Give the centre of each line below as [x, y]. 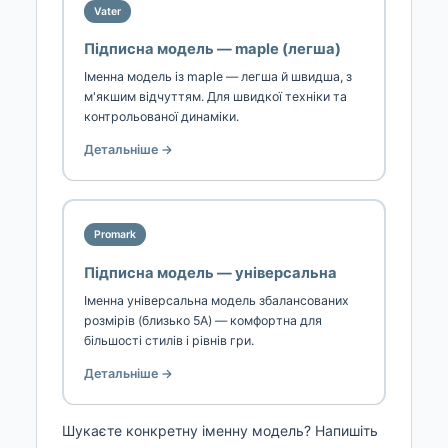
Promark [115, 235]
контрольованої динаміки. [161, 117]
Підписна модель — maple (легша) [212, 49]
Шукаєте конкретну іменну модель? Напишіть [220, 431]
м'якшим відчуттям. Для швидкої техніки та [215, 97]
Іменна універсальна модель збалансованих [216, 301]
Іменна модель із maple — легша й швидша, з [218, 77]
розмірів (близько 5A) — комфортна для [203, 321]
